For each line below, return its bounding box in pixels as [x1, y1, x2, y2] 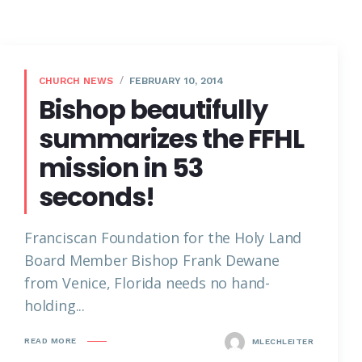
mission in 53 [39, 149, 203, 186]
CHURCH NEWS [39, 74, 113, 86]
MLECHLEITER [249, 336, 314, 346]
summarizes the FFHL [39, 120, 304, 157]
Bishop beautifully [39, 90, 267, 128]
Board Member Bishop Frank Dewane [24, 250, 280, 270]
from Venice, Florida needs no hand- [24, 272, 270, 293]
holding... [24, 295, 86, 315]
